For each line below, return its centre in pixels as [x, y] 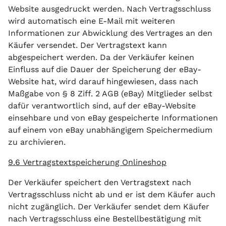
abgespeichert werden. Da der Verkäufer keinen [101, 57]
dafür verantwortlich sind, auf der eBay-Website [102, 106]
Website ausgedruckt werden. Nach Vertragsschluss [109, 9]
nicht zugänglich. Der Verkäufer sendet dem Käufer [109, 207]
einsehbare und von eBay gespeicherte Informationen [113, 118]
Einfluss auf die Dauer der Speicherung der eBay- [105, 69]
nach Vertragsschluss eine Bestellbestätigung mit [105, 219]
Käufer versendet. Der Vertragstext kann [88, 45]
